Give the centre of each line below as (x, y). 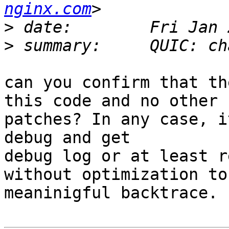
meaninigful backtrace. (111, 193)
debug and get (67, 138)
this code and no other (111, 101)
